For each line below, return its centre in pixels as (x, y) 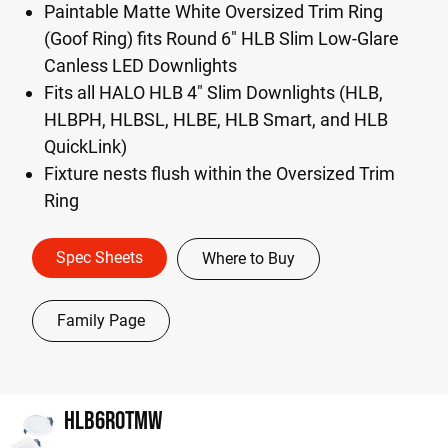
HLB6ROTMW (113, 419)
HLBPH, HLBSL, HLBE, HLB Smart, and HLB (216, 119)
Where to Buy (248, 258)
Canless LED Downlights (140, 65)
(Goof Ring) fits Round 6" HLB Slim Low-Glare (221, 38)
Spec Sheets (99, 257)
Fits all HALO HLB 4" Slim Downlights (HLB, (213, 92)
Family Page (101, 320)
